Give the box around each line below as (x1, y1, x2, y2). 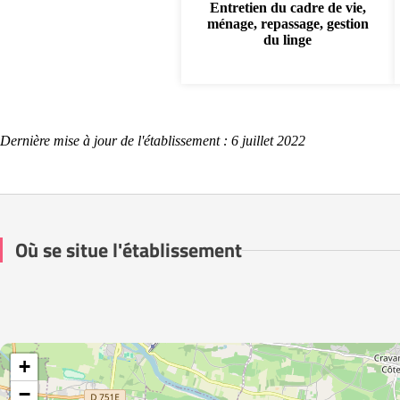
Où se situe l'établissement (15, 235, 242, 265)
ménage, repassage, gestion (206, 16, 369, 31)
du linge (263, 32, 312, 47)
